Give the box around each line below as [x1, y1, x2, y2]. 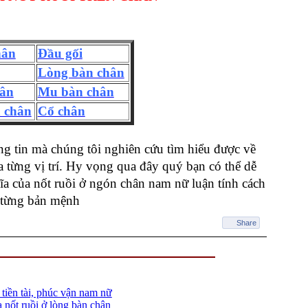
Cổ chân [37, 104, 85, 119]
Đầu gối [37, 46, 82, 61]
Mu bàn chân [37, 85, 114, 100]
